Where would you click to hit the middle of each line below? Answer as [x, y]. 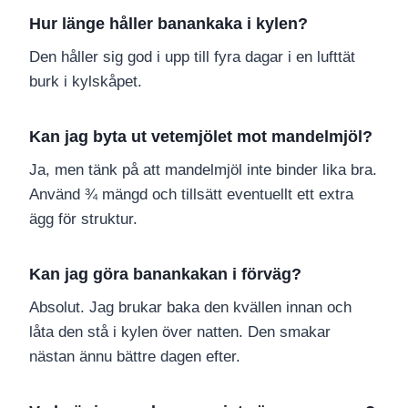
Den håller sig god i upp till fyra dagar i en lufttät [192, 57]
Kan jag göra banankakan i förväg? [165, 275]
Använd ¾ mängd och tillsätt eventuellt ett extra [191, 195]
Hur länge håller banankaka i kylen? [168, 24]
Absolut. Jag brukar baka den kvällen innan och [190, 308]
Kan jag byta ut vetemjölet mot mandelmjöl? [201, 137]
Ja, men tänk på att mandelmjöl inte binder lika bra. [203, 170]
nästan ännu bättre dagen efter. [135, 357]
